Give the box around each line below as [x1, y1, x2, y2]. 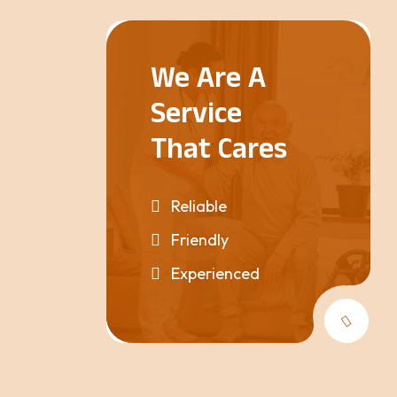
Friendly [170, 230, 229, 250]
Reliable [170, 196, 227, 216]
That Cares [150, 128, 287, 177]
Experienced [170, 263, 260, 284]
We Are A [150, 58, 266, 106]
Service [150, 93, 242, 142]
